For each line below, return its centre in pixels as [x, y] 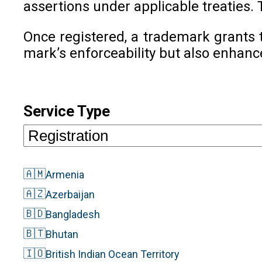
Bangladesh [73, 214]
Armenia [65, 174]
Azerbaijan [70, 194]
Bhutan [62, 234]
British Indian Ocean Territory [113, 254]
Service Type [67, 111]
